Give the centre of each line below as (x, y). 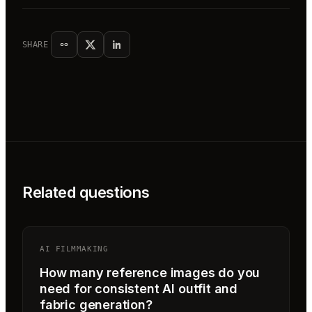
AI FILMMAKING (74, 249)
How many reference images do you (150, 272)
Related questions (86, 192)
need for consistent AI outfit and (139, 288)
